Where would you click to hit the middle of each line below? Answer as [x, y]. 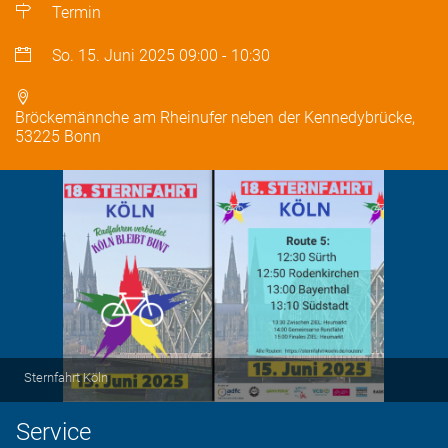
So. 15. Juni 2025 [114, 55]
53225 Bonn [58, 136]
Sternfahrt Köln [66, 377]
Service [53, 432]
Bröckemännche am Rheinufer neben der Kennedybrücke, [215, 117]
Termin [77, 12]
